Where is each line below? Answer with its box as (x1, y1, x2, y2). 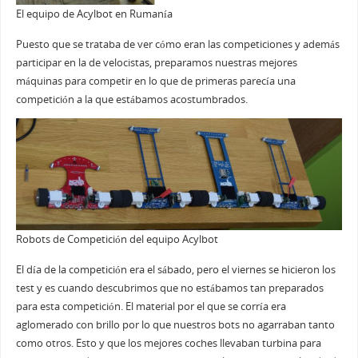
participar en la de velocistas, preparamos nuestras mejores (15, 55, 297, 70)
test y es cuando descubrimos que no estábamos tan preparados (15, 280, 324, 295)
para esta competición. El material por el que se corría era (15, 299, 286, 313)
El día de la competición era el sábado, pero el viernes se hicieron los (15, 262, 336, 276)
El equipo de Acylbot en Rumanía (15, 6, 173, 21)
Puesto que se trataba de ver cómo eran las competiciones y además (15, 37, 340, 51)
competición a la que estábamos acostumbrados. (15, 92, 248, 106)
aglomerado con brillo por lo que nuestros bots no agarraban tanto (15, 317, 335, 332)
